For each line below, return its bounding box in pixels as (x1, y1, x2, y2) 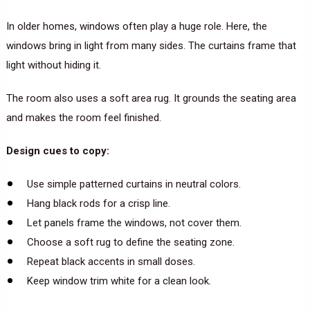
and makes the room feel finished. (6, 111, 161, 124)
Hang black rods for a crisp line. (26, 197, 170, 210)
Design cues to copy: (6, 144, 109, 157)
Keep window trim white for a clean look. (26, 274, 211, 287)
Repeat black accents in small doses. (26, 255, 195, 268)
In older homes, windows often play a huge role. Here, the (6, 19, 267, 33)
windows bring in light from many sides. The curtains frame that (6, 39, 296, 52)
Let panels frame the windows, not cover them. (26, 216, 241, 229)
